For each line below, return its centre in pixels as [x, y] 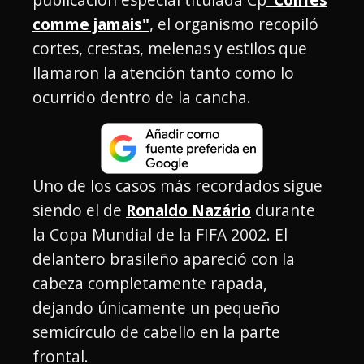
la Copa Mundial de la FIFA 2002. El [160, 235]
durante [283, 210]
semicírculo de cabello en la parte [156, 332]
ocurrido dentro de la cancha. [142, 97]
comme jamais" [91, 24]
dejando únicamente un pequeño [156, 308]
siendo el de [79, 210]
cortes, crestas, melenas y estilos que [170, 49]
